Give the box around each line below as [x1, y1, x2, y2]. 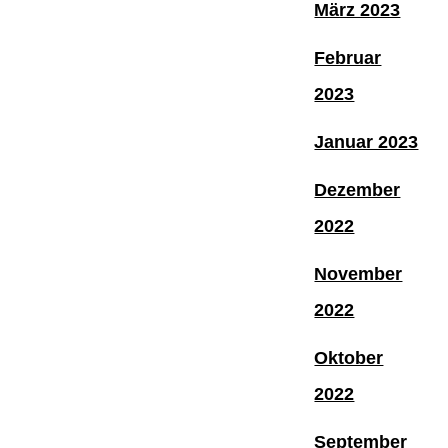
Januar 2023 [314, 131, 419, 152]
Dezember [314, 179, 401, 200]
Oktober [314, 347, 384, 368]
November [314, 263, 403, 284]
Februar [314, 47, 382, 68]
